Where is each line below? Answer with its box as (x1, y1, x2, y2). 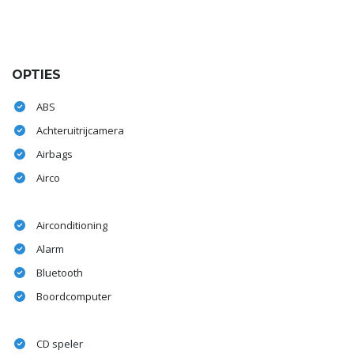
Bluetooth (36, 265, 83, 281)
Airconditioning (36, 218, 107, 233)
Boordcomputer (36, 289, 111, 304)
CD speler (36, 337, 83, 352)
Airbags (36, 147, 73, 162)
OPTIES (12, 67, 61, 83)
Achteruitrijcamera (36, 123, 124, 138)
